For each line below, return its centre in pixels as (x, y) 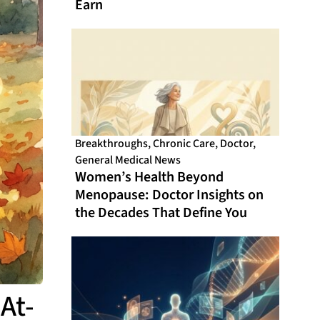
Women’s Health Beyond (150, 177)
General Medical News (128, 160)
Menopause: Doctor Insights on (170, 195)
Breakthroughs (112, 144)
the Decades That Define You (161, 213)
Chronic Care (184, 144)
